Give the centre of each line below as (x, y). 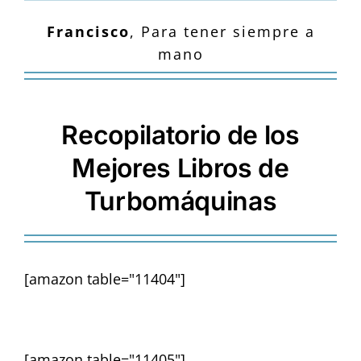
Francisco (88, 32)
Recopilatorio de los (180, 135)
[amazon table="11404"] (105, 279)
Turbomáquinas (180, 201)
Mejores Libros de (180, 168)
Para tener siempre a (228, 32)
